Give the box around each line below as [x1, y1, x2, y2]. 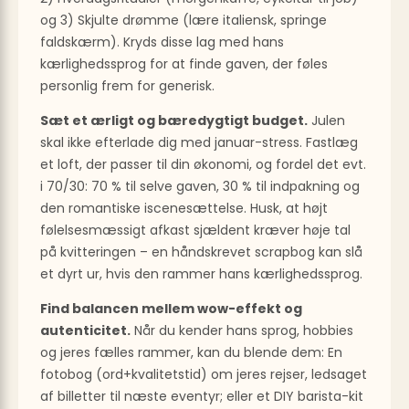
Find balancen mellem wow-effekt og [40, 299, 302, 319]
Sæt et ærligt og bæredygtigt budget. [40, 111, 308, 131]
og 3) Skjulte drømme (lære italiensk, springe [40, 11, 327, 30]
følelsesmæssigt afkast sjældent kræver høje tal [40, 221, 351, 240]
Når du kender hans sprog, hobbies [131, 321, 353, 341]
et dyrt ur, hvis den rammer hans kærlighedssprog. [40, 265, 362, 284]
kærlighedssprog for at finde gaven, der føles [40, 55, 328, 74]
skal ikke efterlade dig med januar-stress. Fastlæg [40, 133, 358, 152]
